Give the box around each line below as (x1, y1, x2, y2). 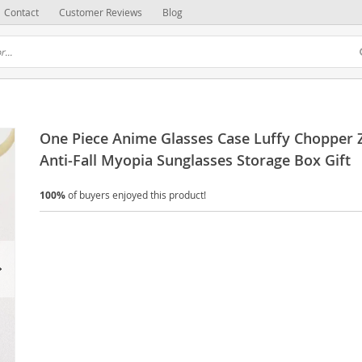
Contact (4, 6, 39, 19)
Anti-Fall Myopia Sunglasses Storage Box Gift (40, 150, 351, 170)
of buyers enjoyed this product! (65, 188, 206, 201)
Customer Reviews (59, 6, 142, 19)
